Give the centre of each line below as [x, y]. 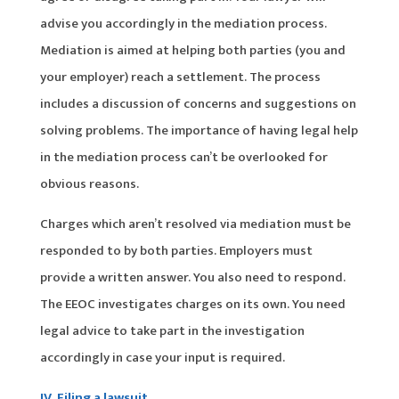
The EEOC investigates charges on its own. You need [192, 304]
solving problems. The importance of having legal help [199, 130]
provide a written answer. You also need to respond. [192, 277]
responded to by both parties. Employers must [176, 250]
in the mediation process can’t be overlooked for [183, 157]
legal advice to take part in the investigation [172, 330]
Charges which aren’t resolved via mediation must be [195, 224]
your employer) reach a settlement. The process [180, 77]
